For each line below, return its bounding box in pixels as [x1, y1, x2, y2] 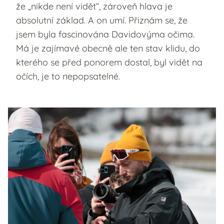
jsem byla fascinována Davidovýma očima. [16, 28, 194, 40]
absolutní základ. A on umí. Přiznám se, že [16, 14, 187, 26]
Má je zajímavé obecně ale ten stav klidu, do [16, 42, 200, 54]
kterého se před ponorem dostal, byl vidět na [16, 56, 202, 68]
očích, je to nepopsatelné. [16, 70, 120, 82]
